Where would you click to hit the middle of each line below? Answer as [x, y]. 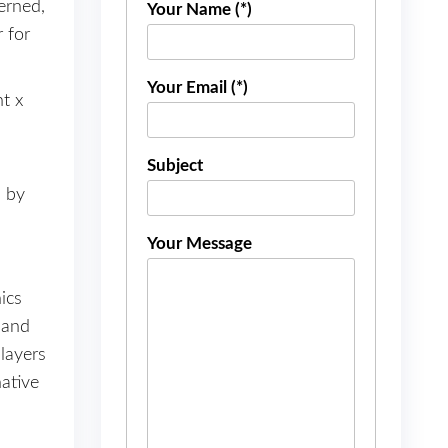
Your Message [199, 243]
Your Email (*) [197, 87]
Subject [175, 165]
